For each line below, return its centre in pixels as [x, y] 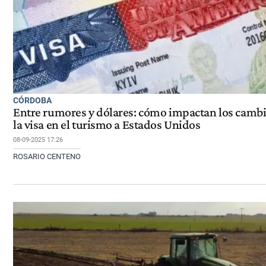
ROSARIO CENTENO [47, 157]
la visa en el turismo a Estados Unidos [107, 125]
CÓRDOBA [32, 100]
